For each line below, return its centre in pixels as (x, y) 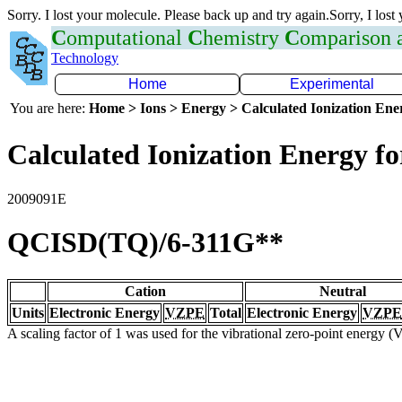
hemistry (244, 38)
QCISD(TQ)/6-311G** (145, 243)
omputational (127, 38)
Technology (85, 58)
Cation (145, 291)
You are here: (49, 108)
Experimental (332, 84)
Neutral (343, 291)
